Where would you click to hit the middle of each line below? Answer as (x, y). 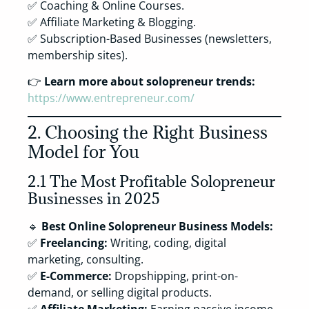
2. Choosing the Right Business (148, 132)
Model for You (83, 152)
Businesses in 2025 (94, 199)
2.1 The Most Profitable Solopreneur (151, 181)
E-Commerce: (76, 276)
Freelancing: (74, 243)
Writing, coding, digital (167, 243)
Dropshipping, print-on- (175, 276)
